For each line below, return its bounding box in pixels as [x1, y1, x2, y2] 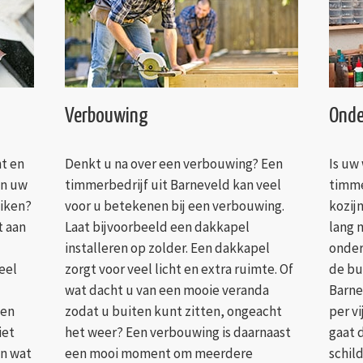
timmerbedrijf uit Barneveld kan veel [64, 176, 281, 194]
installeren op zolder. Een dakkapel [64, 239, 270, 258]
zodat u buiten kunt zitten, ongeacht [64, 302, 282, 321]
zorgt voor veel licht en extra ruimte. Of [64, 260, 293, 279]
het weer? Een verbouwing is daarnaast [64, 323, 291, 342]
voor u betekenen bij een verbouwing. [64, 197, 284, 216]
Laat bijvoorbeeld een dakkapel [64, 218, 250, 237]
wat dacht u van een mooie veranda [64, 281, 269, 300]
